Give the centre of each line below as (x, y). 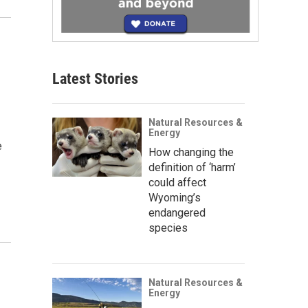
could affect (177, 182)
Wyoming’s (175, 197)
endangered (177, 212)
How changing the (191, 152)
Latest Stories (95, 78)
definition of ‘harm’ (192, 167)
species (168, 228)
